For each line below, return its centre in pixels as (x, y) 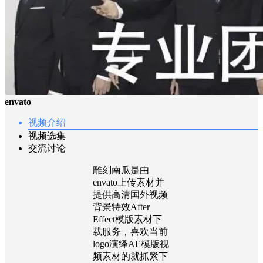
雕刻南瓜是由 (121, 170)
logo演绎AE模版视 (131, 244)
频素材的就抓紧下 (130, 256)
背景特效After (121, 207)
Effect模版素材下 (127, 219)
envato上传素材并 (129, 182)
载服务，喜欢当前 (130, 231)
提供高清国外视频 (130, 194)
